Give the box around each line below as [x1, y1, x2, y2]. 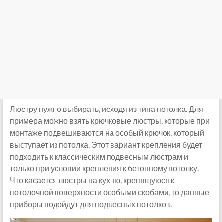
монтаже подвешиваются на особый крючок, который [9, 127, 204, 137]
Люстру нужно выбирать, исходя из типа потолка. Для [9, 104, 203, 113]
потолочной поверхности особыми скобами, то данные [9, 187, 209, 197]
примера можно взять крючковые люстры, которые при [9, 115, 210, 125]
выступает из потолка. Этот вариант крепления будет [9, 139, 202, 149]
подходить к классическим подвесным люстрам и [9, 151, 188, 161]
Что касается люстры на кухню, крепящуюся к [9, 175, 174, 185]
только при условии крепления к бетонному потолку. [9, 163, 199, 173]
